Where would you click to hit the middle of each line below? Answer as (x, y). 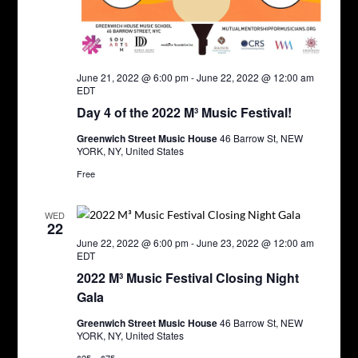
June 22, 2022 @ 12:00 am (255, 77)
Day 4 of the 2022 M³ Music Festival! (184, 112)
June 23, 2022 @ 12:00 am (255, 242)
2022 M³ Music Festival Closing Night (187, 277)
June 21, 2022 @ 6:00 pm (132, 77)
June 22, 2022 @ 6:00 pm (132, 242)
